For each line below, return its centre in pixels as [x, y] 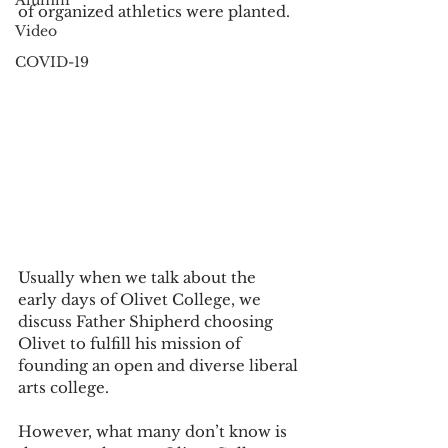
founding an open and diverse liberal [160, 365]
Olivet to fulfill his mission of [131, 343]
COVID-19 [52, 62]
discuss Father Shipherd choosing [147, 321]
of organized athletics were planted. [156, 11]
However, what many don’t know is [154, 431]
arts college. [65, 387]
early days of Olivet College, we [141, 299]
